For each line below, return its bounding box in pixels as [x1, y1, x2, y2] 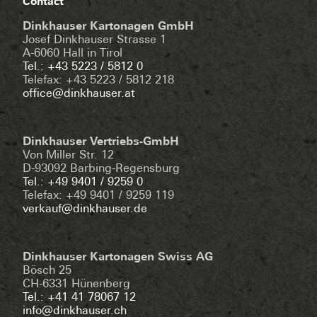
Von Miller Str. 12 [23, 150, 114, 162]
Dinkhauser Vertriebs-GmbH [23, 137, 179, 149]
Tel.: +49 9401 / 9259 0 [23, 177, 143, 189]
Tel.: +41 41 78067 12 [23, 292, 136, 304]
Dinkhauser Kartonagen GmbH [23, 21, 194, 33]
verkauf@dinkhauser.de [23, 204, 147, 216]
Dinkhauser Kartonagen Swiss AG [23, 252, 213, 264]
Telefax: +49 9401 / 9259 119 [23, 190, 174, 202]
